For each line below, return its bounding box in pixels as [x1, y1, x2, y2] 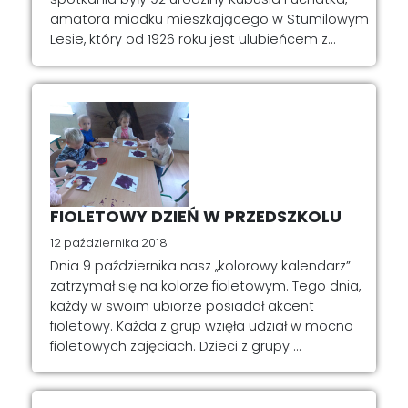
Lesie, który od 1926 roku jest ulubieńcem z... [50, 29, 336, 48]
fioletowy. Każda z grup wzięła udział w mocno [50, 317, 353, 336]
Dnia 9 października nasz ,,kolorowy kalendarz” [50, 257, 351, 276]
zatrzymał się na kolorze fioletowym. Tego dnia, [50, 277, 361, 296]
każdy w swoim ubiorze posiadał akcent [50, 297, 314, 316]
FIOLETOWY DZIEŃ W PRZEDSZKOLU [50, 204, 342, 228]
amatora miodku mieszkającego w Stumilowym [50, 9, 369, 28]
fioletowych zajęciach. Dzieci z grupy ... [50, 337, 301, 356]
